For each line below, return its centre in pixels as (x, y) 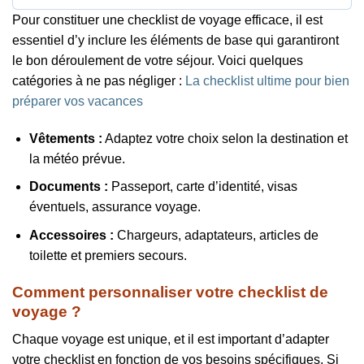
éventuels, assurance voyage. (115, 207)
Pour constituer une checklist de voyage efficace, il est (167, 19)
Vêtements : (65, 138)
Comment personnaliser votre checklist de (170, 292)
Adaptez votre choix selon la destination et (225, 138)
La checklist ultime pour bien (267, 80)
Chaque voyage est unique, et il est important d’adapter (171, 340)
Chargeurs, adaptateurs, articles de (216, 235)
